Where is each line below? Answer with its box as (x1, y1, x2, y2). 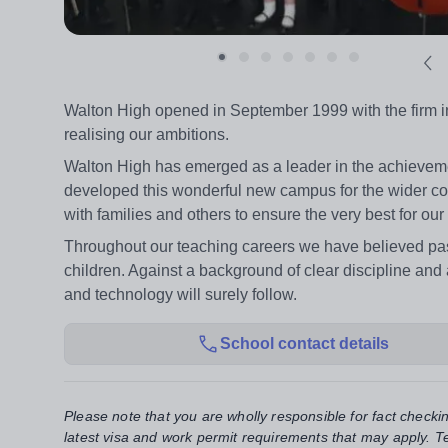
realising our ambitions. (64, 126, 229, 144)
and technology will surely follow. (64, 286, 297, 304)
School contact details (219, 335, 389, 353)
